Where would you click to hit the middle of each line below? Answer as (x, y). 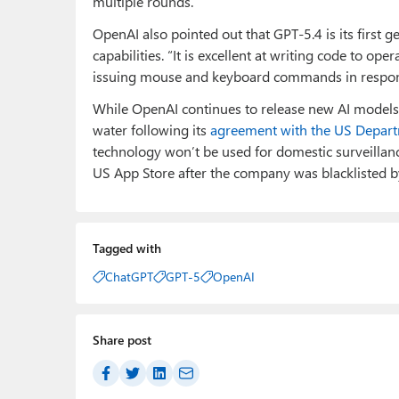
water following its (151, 130)
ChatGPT (129, 277)
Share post (122, 340)
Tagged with (127, 248)
